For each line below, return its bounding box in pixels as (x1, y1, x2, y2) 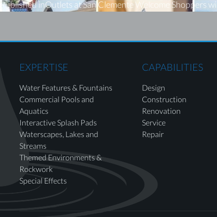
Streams (19, 141, 47, 150)
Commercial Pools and (19, 94, 94, 104)
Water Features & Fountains (19, 83, 113, 92)
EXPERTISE (19, 61, 69, 73)
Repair (141, 129, 164, 139)
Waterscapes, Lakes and (19, 129, 99, 139)
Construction (141, 94, 186, 104)
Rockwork (19, 164, 53, 173)
